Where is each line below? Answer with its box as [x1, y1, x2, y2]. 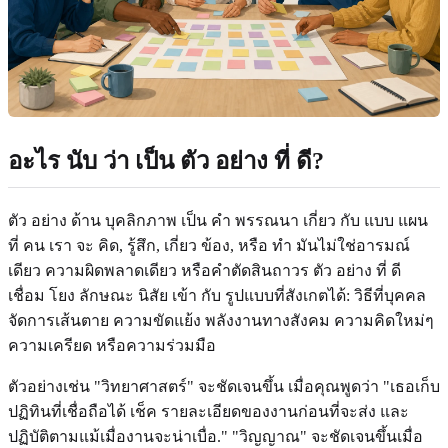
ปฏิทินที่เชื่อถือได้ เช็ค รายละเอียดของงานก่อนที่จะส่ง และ [8, 402, 409, 420]
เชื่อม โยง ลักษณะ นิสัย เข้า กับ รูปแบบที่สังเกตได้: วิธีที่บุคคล [8, 286, 426, 304]
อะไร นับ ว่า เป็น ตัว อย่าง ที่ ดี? [8, 147, 324, 174]
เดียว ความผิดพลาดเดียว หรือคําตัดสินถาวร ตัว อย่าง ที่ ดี [8, 261, 401, 279]
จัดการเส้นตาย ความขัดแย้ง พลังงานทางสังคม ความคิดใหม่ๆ [8, 311, 434, 329]
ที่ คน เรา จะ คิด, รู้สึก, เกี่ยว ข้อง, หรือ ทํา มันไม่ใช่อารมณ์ [8, 236, 410, 254]
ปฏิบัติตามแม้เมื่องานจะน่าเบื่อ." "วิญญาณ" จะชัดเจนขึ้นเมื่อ [8, 427, 423, 445]
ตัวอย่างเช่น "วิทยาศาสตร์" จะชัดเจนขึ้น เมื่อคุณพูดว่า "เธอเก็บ [8, 377, 440, 395]
